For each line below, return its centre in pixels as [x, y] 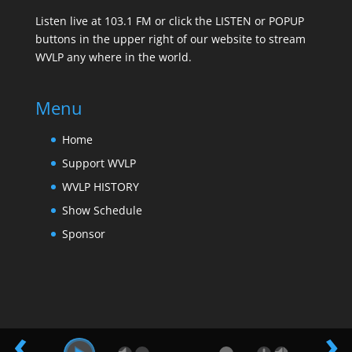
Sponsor [83, 233]
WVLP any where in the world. [113, 57]
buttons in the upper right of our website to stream [170, 39]
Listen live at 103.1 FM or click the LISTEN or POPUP [169, 21]
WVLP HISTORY [100, 186]
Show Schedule [102, 210]
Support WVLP [99, 163]
